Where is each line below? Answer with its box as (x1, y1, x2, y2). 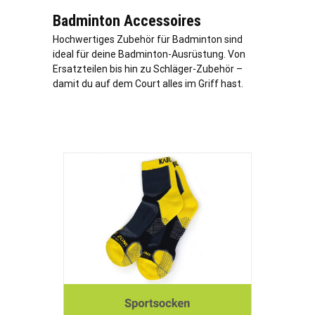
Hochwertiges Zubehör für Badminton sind (53, 34, 243, 46)
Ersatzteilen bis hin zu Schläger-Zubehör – (53, 63, 243, 75)
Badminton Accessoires (53, 12, 201, 30)
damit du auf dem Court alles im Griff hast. (53, 78, 243, 90)
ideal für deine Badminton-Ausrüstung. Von (53, 49, 245, 60)
